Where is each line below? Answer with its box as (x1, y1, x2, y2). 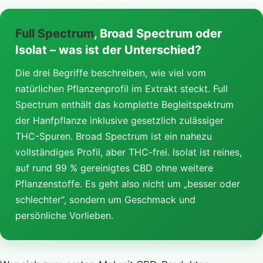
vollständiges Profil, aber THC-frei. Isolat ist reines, (15, 146, 242, 158)
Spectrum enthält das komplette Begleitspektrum (15, 98, 234, 110)
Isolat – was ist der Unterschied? (15, 42, 201, 57)
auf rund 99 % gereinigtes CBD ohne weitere (15, 161, 213, 174)
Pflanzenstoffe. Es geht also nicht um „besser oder (15, 177, 240, 190)
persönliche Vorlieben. (15, 209, 113, 221)
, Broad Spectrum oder (94, 26, 222, 41)
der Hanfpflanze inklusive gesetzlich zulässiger (15, 114, 224, 126)
